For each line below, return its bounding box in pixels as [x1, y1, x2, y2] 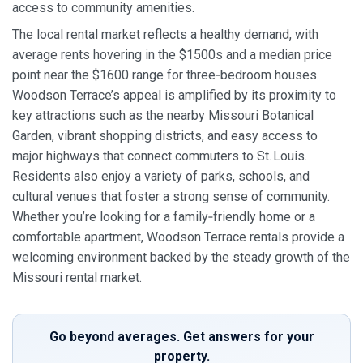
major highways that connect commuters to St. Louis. [12, 148, 307, 164]
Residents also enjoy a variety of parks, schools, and [12, 169, 310, 185]
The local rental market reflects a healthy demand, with [12, 27, 318, 43]
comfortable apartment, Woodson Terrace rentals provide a [12, 229, 344, 246]
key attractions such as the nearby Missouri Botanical [12, 108, 314, 124]
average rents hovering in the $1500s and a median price [12, 47, 332, 63]
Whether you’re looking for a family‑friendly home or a [12, 209, 315, 225]
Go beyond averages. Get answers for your [49, 328, 314, 344]
